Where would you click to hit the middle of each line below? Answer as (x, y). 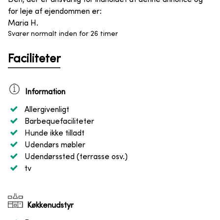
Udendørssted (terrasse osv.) (76, 157)
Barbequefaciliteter (59, 122)
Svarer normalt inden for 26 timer (63, 34)
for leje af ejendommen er (54, 12)
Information (45, 92)
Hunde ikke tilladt (55, 133)
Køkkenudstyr (50, 206)
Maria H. (23, 23)
